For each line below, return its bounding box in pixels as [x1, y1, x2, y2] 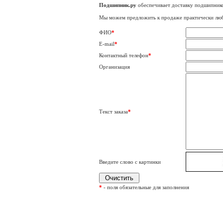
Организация [99, 64, 130, 70]
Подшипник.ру [99, 2, 136, 8]
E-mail [99, 41, 114, 47]
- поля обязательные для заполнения [102, 184, 189, 190]
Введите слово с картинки [99, 159, 161, 165]
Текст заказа [99, 109, 128, 114]
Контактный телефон [99, 52, 148, 58]
